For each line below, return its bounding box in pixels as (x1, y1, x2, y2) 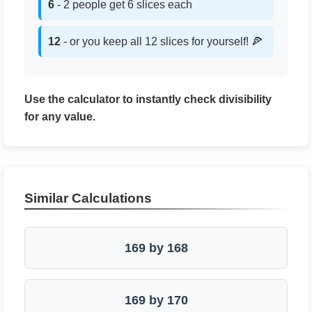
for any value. (24, 111, 95, 123)
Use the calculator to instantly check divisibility (24, 93, 272, 105)
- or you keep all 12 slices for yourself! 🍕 (61, 36, 263, 47)
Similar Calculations (24, 191, 152, 205)
